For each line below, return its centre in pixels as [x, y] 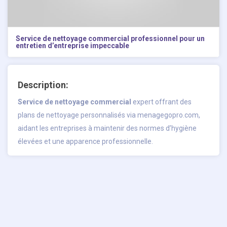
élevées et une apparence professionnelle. [85, 142]
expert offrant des [161, 102]
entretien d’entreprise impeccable [72, 46]
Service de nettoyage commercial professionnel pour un [110, 39]
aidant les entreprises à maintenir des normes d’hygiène [107, 128]
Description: [43, 85]
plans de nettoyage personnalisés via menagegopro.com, [109, 115]
